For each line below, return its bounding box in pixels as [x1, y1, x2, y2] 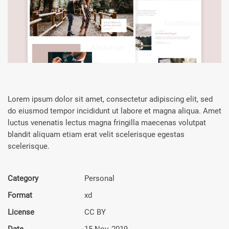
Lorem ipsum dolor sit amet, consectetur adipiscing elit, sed [8, 94, 213, 104]
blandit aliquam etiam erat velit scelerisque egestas [8, 129, 185, 139]
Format [8, 190, 32, 200]
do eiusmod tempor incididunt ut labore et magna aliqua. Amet [8, 106, 221, 116]
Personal [84, 173, 114, 183]
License [8, 207, 34, 217]
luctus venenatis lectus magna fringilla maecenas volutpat [8, 118, 206, 127]
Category [8, 173, 38, 183]
